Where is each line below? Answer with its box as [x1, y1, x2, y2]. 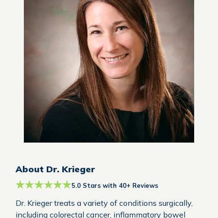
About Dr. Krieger [16, 163, 95, 175]
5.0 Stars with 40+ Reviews [72, 181, 159, 189]
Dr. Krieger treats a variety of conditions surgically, [16, 198, 193, 208]
